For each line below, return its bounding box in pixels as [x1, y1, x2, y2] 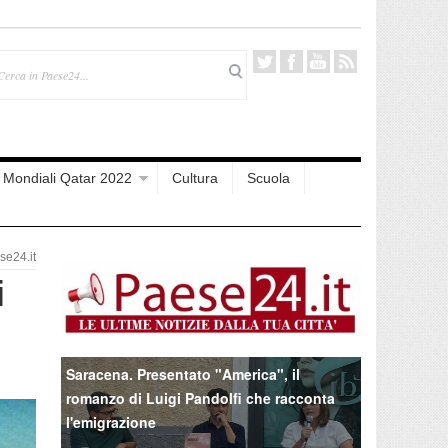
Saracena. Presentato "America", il [66, 363, 300, 384]
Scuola [247, 170, 290, 186]
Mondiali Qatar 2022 [3, 170, 132, 186]
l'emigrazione [66, 411, 156, 432]
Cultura [172, 170, 218, 186]
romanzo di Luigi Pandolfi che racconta [66, 387, 335, 408]
